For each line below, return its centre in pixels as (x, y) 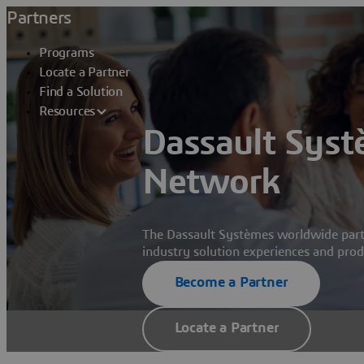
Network (210, 183)
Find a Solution (81, 92)
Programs (67, 53)
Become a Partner (231, 283)
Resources (67, 111)
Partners (39, 18)
